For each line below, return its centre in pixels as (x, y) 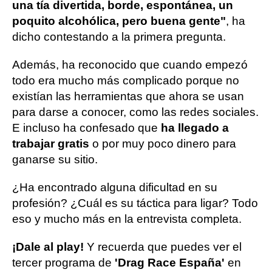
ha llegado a (193, 127)
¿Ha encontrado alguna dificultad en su (115, 187)
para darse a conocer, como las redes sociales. (135, 112)
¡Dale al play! (49, 246)
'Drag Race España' (171, 262)
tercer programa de (63, 262)
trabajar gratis (51, 143)
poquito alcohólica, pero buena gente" (119, 21)
